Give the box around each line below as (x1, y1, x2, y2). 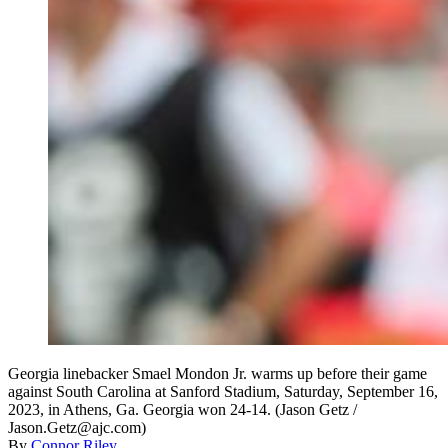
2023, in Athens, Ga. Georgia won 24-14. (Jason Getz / (8, 401, 357, 419)
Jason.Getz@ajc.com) (8, 419, 146, 437)
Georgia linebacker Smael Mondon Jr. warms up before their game (8, 365, 427, 383)
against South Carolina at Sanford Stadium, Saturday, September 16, (8, 383, 438, 401)
